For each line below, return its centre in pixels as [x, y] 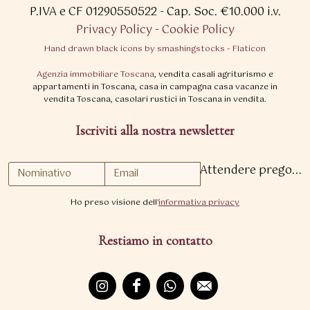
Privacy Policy [114, 30]
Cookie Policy [198, 30]
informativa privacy [199, 203]
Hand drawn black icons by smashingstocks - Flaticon [155, 49]
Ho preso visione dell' [115, 203]
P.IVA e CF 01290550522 [93, 12]
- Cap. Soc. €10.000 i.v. [220, 12]
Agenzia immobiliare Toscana [95, 75]
